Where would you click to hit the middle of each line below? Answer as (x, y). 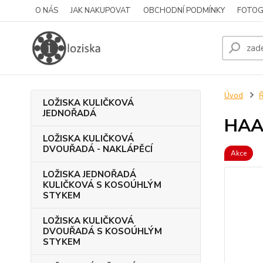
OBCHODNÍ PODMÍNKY (184, 11)
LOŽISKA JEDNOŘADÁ (90, 174)
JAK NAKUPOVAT (101, 11)
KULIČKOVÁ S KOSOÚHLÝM (102, 185)
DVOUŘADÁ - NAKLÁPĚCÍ (98, 149)
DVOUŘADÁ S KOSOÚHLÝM (102, 231)
